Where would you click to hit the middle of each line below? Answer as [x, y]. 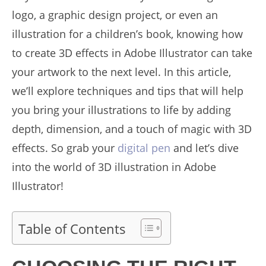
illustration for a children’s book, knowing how [127, 34]
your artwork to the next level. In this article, [121, 72]
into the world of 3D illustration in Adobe [114, 167]
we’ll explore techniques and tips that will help [128, 91]
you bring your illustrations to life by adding [121, 110]
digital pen [144, 148]
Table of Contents [72, 229]
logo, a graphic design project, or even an [115, 15]
